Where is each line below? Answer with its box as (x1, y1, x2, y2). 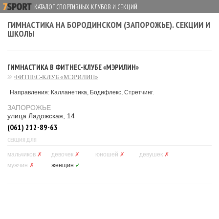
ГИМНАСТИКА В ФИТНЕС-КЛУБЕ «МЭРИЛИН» (7, 63, 139, 72)
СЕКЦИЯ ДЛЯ (7, 136, 37, 143)
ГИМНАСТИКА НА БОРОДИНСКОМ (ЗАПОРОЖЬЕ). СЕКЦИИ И (7, 19, 210, 30)
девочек (51, 151, 73, 158)
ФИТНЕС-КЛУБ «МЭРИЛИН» (14, 73, 98, 81)
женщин (51, 162, 74, 169)
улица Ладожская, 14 (7, 112, 75, 120)
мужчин (7, 162, 28, 169)
